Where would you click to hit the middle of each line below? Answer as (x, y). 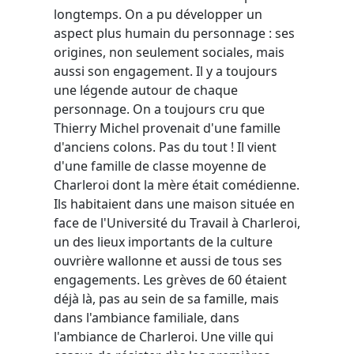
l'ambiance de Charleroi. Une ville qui (164, 336)
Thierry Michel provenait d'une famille (167, 128)
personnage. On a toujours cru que (159, 109)
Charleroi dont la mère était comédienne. (177, 185)
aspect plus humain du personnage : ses (174, 33)
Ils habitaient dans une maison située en (174, 203)
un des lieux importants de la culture (163, 241)
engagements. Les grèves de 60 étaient (170, 279)
